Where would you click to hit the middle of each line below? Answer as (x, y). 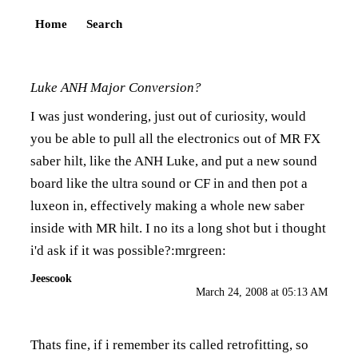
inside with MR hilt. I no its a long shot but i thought (178, 228)
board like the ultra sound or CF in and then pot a (169, 183)
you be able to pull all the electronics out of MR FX (175, 139)
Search (104, 24)
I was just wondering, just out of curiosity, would (168, 116)
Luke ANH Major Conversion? (116, 88)
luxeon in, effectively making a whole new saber (167, 206)
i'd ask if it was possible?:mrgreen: (128, 251)
